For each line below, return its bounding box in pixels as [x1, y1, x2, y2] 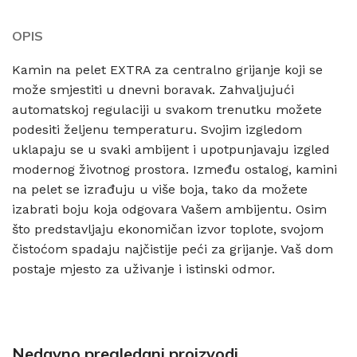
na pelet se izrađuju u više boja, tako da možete [12, 181, 308, 197]
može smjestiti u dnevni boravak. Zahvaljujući [12, 81, 294, 97]
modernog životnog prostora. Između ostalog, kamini [12, 161, 337, 177]
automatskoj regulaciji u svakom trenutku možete [12, 101, 322, 117]
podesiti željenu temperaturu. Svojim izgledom [12, 121, 302, 137]
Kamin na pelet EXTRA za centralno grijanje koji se [12, 61, 323, 77]
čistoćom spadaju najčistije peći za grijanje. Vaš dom [12, 241, 333, 257]
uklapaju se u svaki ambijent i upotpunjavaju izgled [12, 141, 330, 157]
